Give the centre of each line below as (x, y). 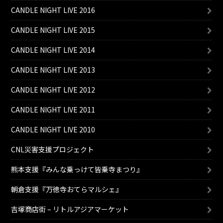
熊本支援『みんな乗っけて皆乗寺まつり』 (77, 169)
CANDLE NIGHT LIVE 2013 (53, 70)
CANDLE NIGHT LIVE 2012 (53, 90)
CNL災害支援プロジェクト (53, 149)
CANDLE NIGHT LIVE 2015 (53, 30)
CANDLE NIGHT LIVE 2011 (53, 110)
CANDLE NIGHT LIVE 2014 (53, 50)
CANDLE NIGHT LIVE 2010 (53, 129)
